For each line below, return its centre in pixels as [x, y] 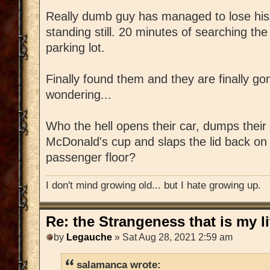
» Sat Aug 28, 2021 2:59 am [172, 237]
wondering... [79, 94]
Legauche [89, 237]
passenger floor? [91, 157]
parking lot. [75, 47]
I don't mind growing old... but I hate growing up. [153, 185]
